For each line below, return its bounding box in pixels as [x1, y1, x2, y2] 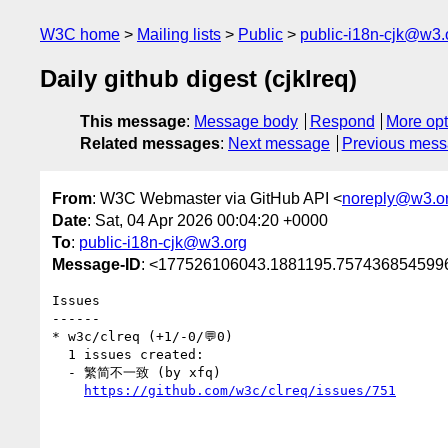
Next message [228, 135, 330, 153]
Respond [309, 113, 375, 131]
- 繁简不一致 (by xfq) [52, 364, 68, 380]
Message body [194, 113, 298, 131]
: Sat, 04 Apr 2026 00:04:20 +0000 [87, 211, 328, 229]
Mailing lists [137, 26, 221, 43]
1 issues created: [52, 346, 68, 362]
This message [80, 113, 186, 131]
